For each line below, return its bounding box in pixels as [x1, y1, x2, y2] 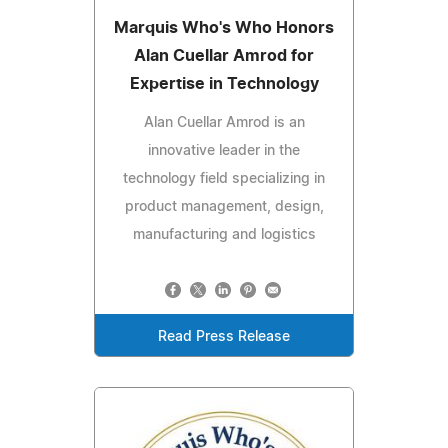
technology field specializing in [123, 172, 325, 187]
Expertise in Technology [129, 76, 319, 93]
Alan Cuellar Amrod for [134, 48, 314, 65]
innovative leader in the [148, 144, 300, 159]
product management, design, [124, 200, 324, 215]
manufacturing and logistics [132, 228, 316, 243]
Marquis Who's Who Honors [114, 20, 334, 37]
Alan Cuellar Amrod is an [143, 116, 305, 131]
